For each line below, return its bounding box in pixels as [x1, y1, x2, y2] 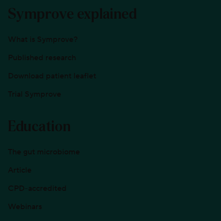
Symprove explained [8, 7, 137, 22]
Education [8, 119, 71, 135]
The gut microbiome [8, 147, 80, 157]
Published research [8, 52, 76, 63]
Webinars [8, 201, 42, 212]
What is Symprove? [8, 34, 78, 44]
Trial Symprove [8, 89, 61, 99]
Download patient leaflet [8, 71, 96, 81]
